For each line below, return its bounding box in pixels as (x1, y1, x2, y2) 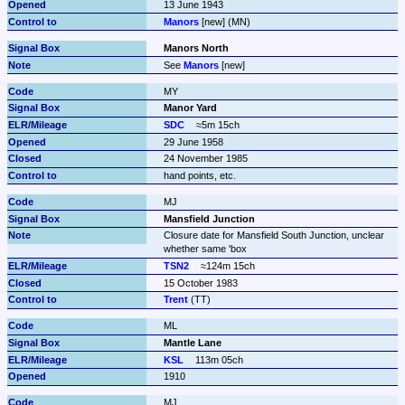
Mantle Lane (163, 337, 221, 348)
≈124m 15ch (201, 259, 256, 271)
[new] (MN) (198, 15, 250, 27)
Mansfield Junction (163, 212, 255, 224)
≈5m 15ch (196, 119, 240, 130)
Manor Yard (163, 102, 217, 114)
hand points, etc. (163, 169, 236, 181)
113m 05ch (195, 353, 244, 365)
